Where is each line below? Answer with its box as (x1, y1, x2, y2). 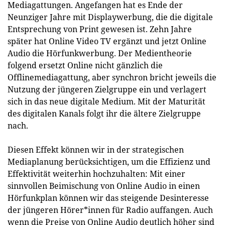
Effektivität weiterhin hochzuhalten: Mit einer (8, 168, 185, 179)
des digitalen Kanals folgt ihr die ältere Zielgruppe (8, 108, 201, 119)
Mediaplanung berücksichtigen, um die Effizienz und (8, 156, 210, 167)
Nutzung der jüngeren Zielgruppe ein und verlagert (8, 84, 206, 95)
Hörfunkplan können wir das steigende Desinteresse (8, 192, 209, 203)
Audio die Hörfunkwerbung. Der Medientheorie (8, 48, 192, 59)
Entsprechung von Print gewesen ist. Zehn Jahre (8, 24, 192, 35)
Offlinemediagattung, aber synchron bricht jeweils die (8, 72, 216, 83)
